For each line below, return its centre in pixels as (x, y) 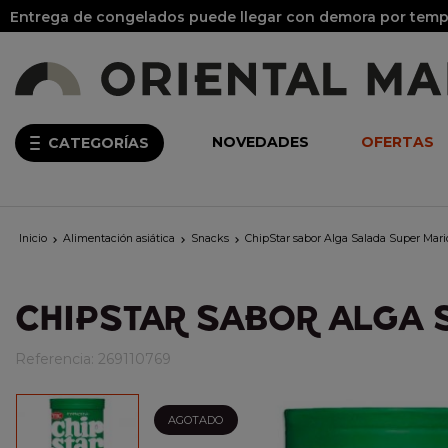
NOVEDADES (261, 142)
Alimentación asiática (119, 238)
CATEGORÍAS (99, 143)
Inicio (33, 238)
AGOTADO (196, 420)
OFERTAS (398, 142)
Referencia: (54, 359)
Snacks (210, 238)
